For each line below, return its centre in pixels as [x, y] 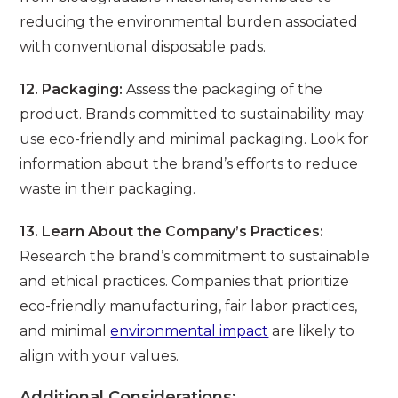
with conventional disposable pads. [143, 47]
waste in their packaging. [108, 189]
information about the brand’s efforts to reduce [189, 164]
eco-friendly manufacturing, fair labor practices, [189, 306]
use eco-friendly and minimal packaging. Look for [195, 139]
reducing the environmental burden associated [189, 22]
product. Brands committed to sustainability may [192, 115]
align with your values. [99, 356]
